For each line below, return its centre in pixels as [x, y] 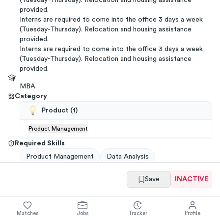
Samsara [118, 198]
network [29, 208]
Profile [192, 213]
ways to [71, 198]
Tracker [137, 213]
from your [177, 198]
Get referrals [174, 183]
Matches [27, 213]
